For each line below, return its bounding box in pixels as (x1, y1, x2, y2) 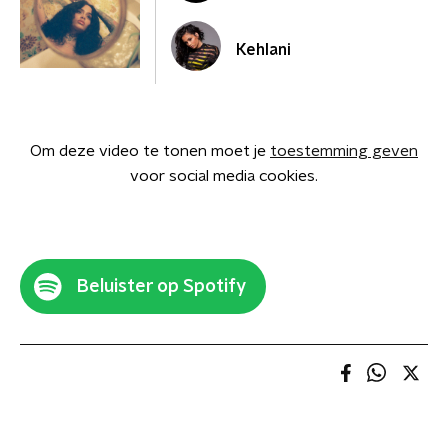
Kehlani (236, 42, 291, 58)
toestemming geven (270, 143, 418, 159)
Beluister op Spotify (77, 277, 246, 296)
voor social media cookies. (130, 168, 318, 184)
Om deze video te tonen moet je (30, 143, 270, 159)
